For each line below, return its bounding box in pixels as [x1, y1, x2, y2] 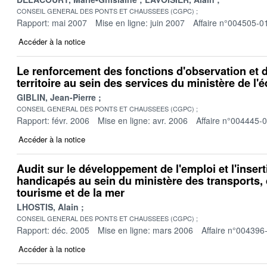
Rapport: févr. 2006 [17, 114, 89, 126]
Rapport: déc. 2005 [17, 223, 89, 236]
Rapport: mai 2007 [17, 16, 87, 29]
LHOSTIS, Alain [17, 200, 79, 213]
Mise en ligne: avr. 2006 [98, 114, 188, 126]
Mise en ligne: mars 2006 [98, 223, 193, 236]
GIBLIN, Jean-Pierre [17, 91, 96, 103]
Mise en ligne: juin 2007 [95, 16, 185, 29]
